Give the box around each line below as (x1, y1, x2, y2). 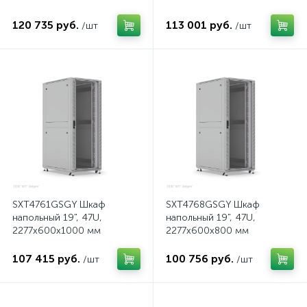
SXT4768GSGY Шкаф (166, 199, 260, 210)
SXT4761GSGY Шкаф (12, 199, 106, 210)
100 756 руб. (166, 252, 234, 265)
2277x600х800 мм (166, 225, 249, 236)
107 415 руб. (12, 252, 80, 265)
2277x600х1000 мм (12, 225, 101, 236)
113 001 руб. (166, 19, 232, 32)
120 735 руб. (12, 19, 79, 32)
